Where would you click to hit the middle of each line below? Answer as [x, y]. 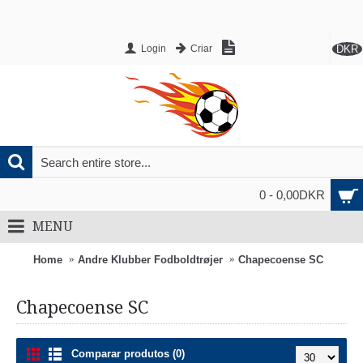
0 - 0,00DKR [292, 195]
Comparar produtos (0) [128, 354]
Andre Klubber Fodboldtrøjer [150, 259]
